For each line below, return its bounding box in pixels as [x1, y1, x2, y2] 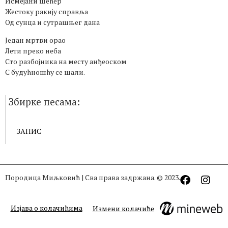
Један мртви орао [5, 35, 66, 45]
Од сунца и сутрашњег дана [5, 17, 100, 27]
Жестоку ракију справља [5, 7, 88, 16]
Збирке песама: [9, 95, 80, 108]
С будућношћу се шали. [5, 67, 85, 77]
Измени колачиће [92, 203, 154, 213]
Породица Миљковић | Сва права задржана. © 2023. [5, 173, 180, 183]
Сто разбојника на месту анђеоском [5, 56, 127, 67]
